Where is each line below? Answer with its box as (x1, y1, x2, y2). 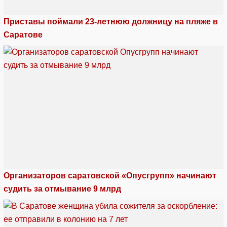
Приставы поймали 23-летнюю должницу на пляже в (4, 17, 218, 26)
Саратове (4, 30, 43, 39)
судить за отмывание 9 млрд (4, 184, 121, 193)
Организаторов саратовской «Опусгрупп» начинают (4, 171, 216, 180)
